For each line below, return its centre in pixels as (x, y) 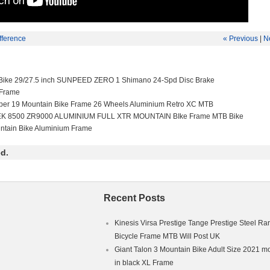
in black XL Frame (144, 263)
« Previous (240, 39)
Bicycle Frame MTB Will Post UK (167, 236)
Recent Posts (134, 198)
